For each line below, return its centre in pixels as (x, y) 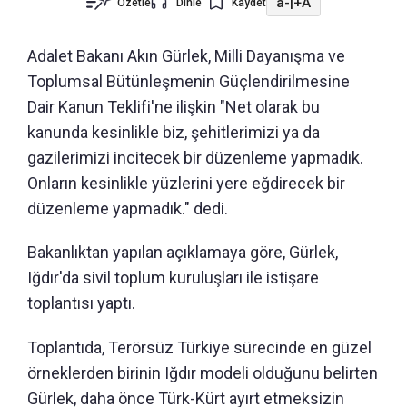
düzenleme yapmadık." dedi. (128, 209)
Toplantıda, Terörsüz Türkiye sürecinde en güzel (199, 348)
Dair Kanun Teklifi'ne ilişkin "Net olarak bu (174, 107)
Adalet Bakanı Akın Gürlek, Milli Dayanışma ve (186, 56)
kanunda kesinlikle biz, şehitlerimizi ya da (174, 133)
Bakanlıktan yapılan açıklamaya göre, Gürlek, (183, 253)
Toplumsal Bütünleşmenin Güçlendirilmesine (189, 82)
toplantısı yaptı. (81, 303)
